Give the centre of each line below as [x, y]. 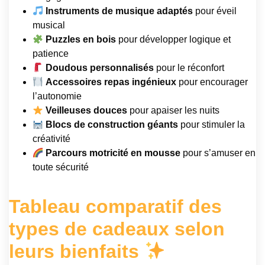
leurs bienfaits [77, 252]
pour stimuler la [212, 125]
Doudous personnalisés [100, 68]
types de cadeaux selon [117, 229]
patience [51, 54]
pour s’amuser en [218, 153]
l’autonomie [57, 96]
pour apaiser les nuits [174, 111]
